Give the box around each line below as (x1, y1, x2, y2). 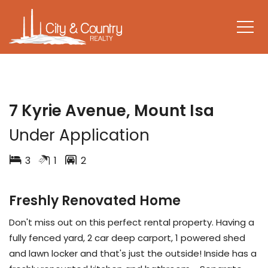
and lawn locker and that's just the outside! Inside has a (9, 247, 257, 260)
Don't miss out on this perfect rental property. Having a (9, 216, 254, 229)
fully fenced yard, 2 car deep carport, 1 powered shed (9, 232, 245, 244)
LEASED (55, 90, 80, 100)
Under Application (9, 124, 150, 146)
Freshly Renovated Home (9, 191, 181, 210)
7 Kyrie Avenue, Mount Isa (9, 100, 214, 121)
